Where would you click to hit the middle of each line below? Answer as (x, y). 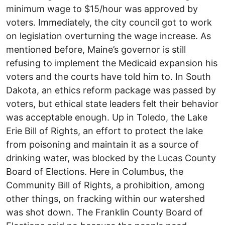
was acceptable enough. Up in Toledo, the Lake (107, 118)
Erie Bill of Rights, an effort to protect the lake (104, 131)
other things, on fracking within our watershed (105, 199)
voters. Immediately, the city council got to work (109, 23)
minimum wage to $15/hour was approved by (102, 9)
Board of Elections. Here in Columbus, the (95, 172)
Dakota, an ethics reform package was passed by (111, 90)
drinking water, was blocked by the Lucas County (111, 158)
